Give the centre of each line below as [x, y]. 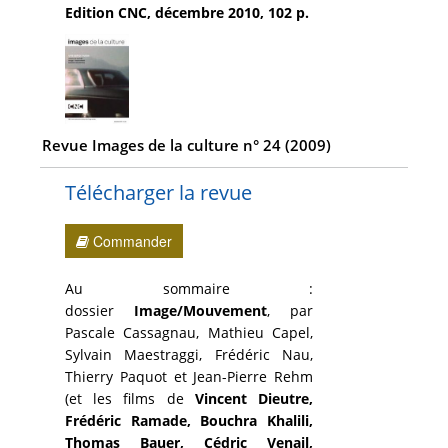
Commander [130, 240]
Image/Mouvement [201, 310]
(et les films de [130, 398]
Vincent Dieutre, [254, 398]
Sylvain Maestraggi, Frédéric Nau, [189, 354]
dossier [100, 310]
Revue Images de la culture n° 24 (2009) [186, 145]
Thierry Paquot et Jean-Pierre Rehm [189, 376]
